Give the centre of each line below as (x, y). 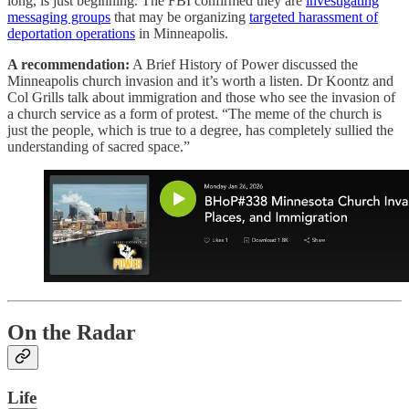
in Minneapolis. (182, 33)
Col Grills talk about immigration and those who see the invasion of (201, 97)
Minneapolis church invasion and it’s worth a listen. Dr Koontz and (200, 80)
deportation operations (71, 33)
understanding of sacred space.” (99, 146)
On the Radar (72, 332)
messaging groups (59, 16)
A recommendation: (68, 64)
